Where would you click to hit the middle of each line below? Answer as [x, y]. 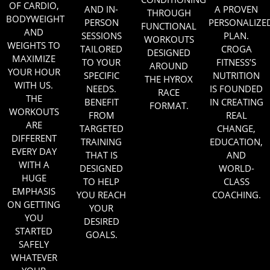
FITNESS [233, 62]
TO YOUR [101, 62]
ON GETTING [34, 205]
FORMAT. [169, 106]
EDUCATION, [236, 142]
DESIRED [101, 221]
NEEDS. [101, 89]
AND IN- [101, 9]
